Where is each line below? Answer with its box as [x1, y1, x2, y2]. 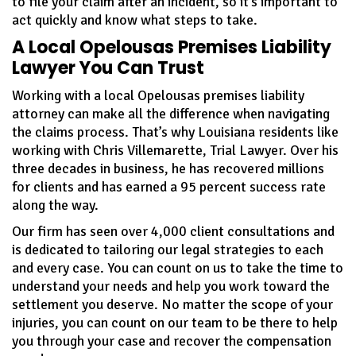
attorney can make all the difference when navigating [12, 104, 330, 122]
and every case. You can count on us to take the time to [12, 258, 343, 277]
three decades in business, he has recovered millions [12, 159, 324, 177]
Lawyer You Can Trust [12, 55, 204, 80]
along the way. [12, 195, 99, 214]
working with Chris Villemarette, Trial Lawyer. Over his [12, 141, 339, 159]
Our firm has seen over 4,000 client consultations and [12, 222, 335, 240]
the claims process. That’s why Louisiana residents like [12, 122, 339, 141]
